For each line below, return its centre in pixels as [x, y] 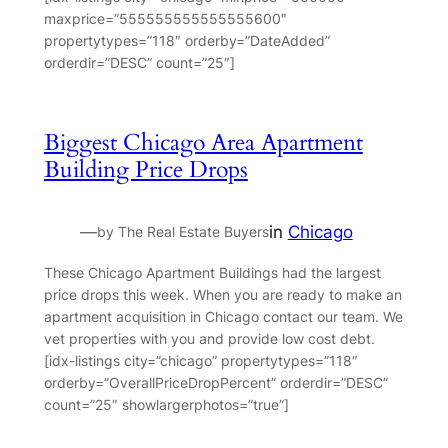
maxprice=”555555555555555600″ [165, 18]
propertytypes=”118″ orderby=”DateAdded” [186, 40]
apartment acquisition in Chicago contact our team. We [223, 316]
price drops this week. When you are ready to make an [222, 294]
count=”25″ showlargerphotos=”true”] [166, 404]
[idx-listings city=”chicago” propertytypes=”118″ [200, 360]
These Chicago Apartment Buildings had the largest [212, 272]
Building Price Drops [145, 169]
